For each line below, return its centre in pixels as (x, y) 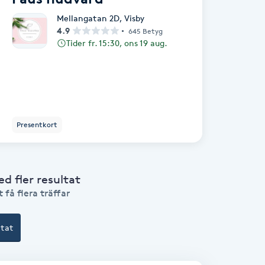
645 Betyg (146, 31)
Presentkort (37, 125)
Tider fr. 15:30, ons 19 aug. (117, 43)
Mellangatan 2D (88, 18)
